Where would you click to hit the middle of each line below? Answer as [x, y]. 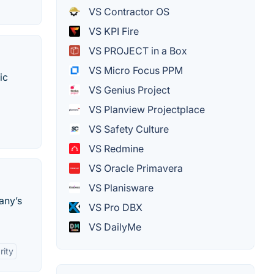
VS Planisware [120, 188]
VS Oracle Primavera [135, 168]
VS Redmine [115, 149]
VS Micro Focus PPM [135, 70]
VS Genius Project [128, 90]
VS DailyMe [114, 227]
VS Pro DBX [114, 207]
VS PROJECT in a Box [137, 51]
